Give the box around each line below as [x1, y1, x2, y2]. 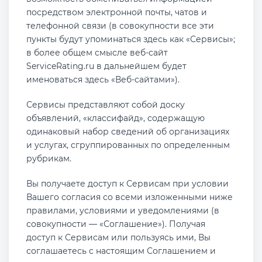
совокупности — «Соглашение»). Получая [26, 219, 205, 229]
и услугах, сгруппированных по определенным [26, 140, 230, 150]
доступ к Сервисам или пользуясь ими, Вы [26, 232, 211, 243]
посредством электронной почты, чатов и [26, 7, 207, 18]
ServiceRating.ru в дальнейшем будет [26, 61, 187, 71]
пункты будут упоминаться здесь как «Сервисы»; [26, 34, 235, 44]
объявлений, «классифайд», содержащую [26, 113, 205, 123]
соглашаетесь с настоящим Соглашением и [26, 246, 216, 256]
